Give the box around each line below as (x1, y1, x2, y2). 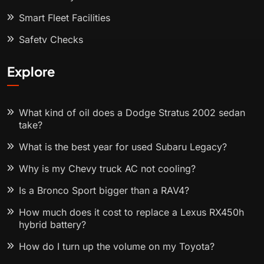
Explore (7, 63, 55, 80)
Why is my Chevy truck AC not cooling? (19, 163, 196, 175)
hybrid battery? (19, 219, 86, 231)
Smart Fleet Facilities (19, 12, 110, 24)
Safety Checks (19, 34, 83, 46)
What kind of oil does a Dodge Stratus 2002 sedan (19, 107, 245, 119)
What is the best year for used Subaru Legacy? (19, 141, 227, 153)
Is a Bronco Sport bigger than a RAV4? (19, 184, 189, 197)
